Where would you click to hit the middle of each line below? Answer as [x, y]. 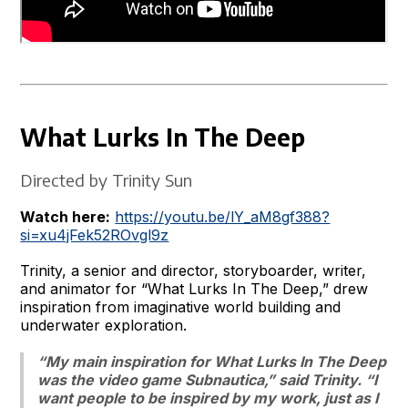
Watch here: [66, 216]
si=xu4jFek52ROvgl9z [95, 235]
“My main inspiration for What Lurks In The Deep [212, 361]
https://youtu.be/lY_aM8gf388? [223, 216]
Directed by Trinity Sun [107, 179]
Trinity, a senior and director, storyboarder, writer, [194, 270]
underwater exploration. [104, 325]
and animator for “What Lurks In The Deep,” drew [194, 288]
